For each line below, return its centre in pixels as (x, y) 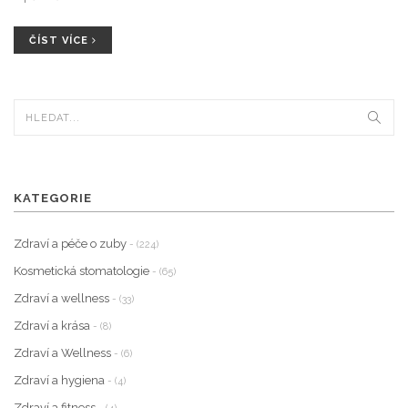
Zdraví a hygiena (61, 381)
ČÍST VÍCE (61, 41)
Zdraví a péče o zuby (71, 244)
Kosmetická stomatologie (83, 271)
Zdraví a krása (53, 326)
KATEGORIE (53, 199)
